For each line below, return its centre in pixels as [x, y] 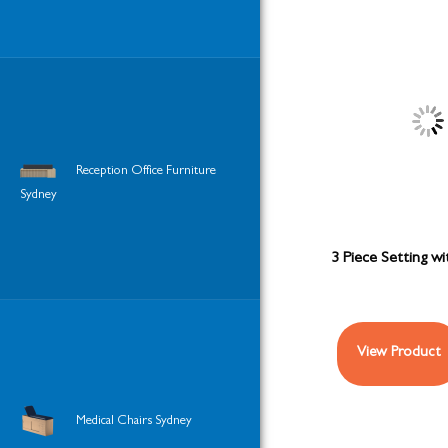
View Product [398, 353]
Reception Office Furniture [146, 172]
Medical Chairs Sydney [134, 421]
